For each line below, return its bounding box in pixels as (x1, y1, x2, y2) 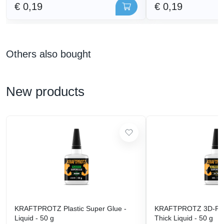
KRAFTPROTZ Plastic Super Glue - (14, 204, 126, 213)
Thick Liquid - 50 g (154, 214, 213, 222)
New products (6, 84, 84, 99)
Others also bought (6, 48, 91, 60)
